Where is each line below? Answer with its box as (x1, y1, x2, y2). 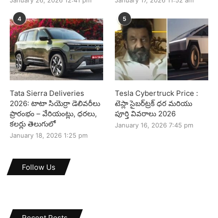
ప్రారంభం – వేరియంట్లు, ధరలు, (10, 109, 97, 119)
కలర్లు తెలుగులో (10, 119, 55, 129)
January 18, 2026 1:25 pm (10, 131, 88, 140)
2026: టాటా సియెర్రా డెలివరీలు (10, 99, 100, 109)
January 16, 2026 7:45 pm (115, 121, 194, 129)
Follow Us (22, 163, 55, 172)
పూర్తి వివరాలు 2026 (115, 109, 176, 119)
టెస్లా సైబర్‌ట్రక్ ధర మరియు (115, 99, 193, 109)
